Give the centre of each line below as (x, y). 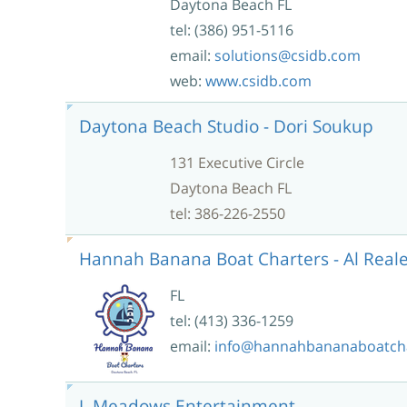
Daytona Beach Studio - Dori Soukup (226, 125)
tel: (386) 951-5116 (232, 30)
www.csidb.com (258, 80)
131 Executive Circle (237, 162)
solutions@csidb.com (288, 55)
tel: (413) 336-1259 (232, 320)
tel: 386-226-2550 (228, 213)
